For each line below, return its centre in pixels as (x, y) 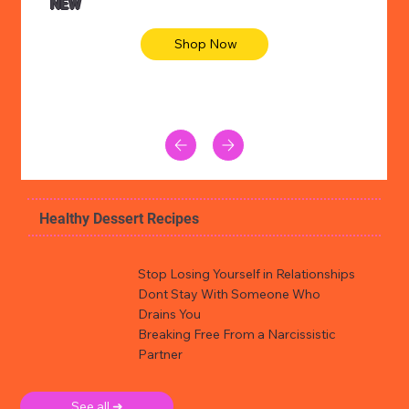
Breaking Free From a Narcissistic (237, 334)
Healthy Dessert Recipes (119, 218)
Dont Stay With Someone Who (230, 294)
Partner (161, 354)
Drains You (170, 314)
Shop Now (206, 43)
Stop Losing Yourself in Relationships (247, 273)
